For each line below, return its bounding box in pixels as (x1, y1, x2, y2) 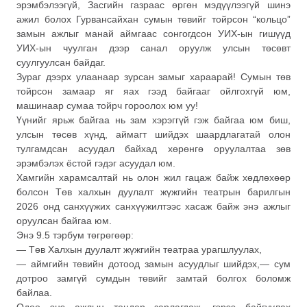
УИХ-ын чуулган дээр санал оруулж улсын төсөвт (16, 42, 291, 53)
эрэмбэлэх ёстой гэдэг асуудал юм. (16, 157, 175, 169)
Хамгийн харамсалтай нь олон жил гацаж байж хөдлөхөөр (16, 171, 291, 183)
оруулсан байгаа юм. (16, 214, 112, 226)
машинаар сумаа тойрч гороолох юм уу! (16, 99, 198, 111)
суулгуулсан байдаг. (16, 56, 106, 68)
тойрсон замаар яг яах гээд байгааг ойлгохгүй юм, (16, 85, 291, 97)
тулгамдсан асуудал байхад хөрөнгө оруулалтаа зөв (16, 143, 291, 154)
